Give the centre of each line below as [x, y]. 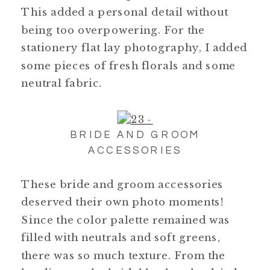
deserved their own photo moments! [122, 202]
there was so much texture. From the [123, 255]
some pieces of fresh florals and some [128, 65]
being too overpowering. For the [113, 30]
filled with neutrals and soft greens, [121, 237]
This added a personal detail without [125, 12]
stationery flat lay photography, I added [134, 48]
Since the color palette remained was [126, 219]
